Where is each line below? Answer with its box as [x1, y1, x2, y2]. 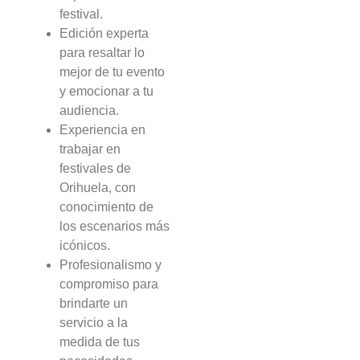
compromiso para [59, 276, 159, 291]
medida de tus [59, 334, 141, 349]
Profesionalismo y [59, 257, 162, 272]
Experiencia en [59, 122, 146, 137]
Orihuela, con [59, 180, 137, 194]
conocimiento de [59, 199, 154, 214]
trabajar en [59, 141, 121, 156]
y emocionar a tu [59, 84, 154, 98]
